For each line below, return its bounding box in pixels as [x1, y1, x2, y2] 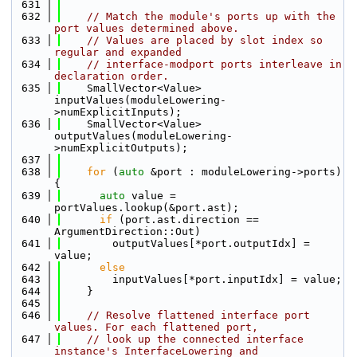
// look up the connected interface [87, 333, 304, 345]
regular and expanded [54, 46, 182, 58]
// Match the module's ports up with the [87, 10, 335, 22]
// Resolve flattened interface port [87, 309, 310, 321]
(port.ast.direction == [112, 214, 259, 226]
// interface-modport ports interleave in [87, 58, 342, 70]
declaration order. [54, 70, 169, 82]
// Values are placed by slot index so [87, 34, 323, 46]
